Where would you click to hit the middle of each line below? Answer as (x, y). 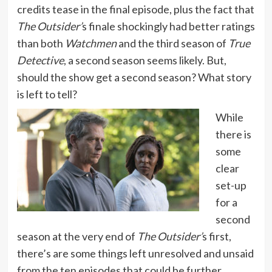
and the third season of (172, 43)
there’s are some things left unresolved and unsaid (135, 253)
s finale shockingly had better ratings (168, 26)
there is (233, 134)
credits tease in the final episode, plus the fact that (135, 9)
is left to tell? (47, 94)
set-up (231, 185)
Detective (40, 60)
